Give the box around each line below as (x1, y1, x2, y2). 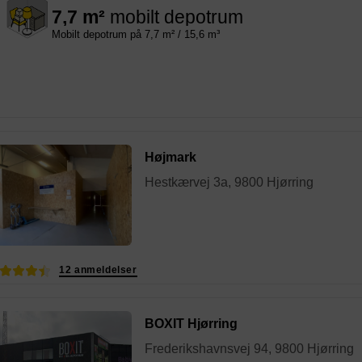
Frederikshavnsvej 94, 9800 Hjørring (145, 342, 354, 356)
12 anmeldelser (59, 264, 137, 276)
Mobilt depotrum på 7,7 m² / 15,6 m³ (52, 27, 220, 40)
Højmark (145, 150, 196, 165)
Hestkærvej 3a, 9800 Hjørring (145, 175, 314, 190)
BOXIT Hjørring (145, 317, 238, 331)
